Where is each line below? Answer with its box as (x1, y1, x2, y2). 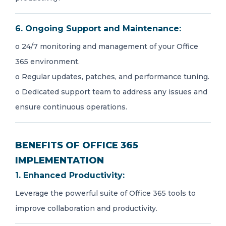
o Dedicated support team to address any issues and (15, 87, 207, 96)
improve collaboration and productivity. (15, 204, 157, 213)
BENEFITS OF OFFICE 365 (15, 140, 138, 151)
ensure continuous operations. (15, 102, 127, 111)
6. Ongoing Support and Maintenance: (15, 24, 181, 33)
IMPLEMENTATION (15, 155, 104, 166)
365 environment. (15, 57, 80, 66)
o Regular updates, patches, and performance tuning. (15, 72, 209, 81)
